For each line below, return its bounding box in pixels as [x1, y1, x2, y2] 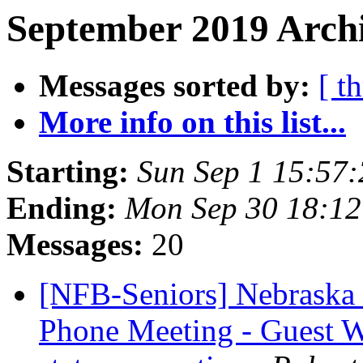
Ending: [6, 190, 117, 226]
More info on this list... [39, 105, 346, 140]
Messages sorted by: [39, 68, 310, 104]
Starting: [6, 154, 129, 190]
